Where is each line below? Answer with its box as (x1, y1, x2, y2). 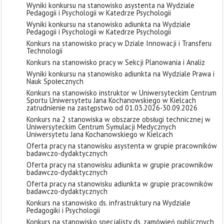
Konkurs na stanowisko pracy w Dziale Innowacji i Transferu (26, 38, 211, 48)
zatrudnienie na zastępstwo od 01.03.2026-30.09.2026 (26, 103, 197, 112)
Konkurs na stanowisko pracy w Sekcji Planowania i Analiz (26, 57, 205, 67)
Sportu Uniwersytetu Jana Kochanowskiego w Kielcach (26, 95, 196, 105)
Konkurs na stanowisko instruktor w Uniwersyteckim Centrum (26, 88, 216, 97)
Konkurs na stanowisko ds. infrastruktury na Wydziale (26, 198, 190, 207)
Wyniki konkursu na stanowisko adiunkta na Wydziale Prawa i (26, 69, 214, 78)
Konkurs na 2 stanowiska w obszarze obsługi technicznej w (26, 114, 210, 124)
